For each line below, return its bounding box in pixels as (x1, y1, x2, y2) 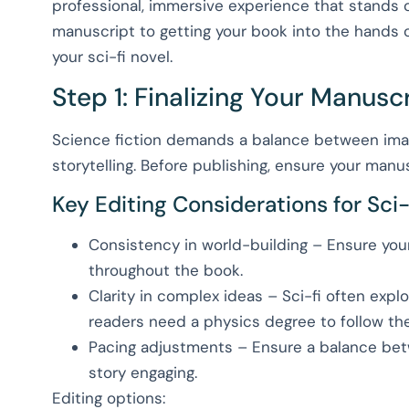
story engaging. (89, 362, 197, 383)
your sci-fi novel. (52, 46, 173, 67)
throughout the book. (89, 259, 243, 280)
